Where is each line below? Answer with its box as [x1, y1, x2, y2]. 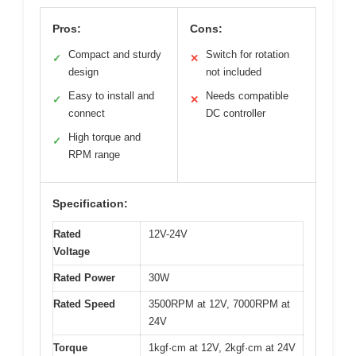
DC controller [206, 106, 265, 119]
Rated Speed [53, 297, 115, 310]
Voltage [53, 245, 90, 257]
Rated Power [53, 271, 115, 284]
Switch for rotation [206, 48, 289, 60]
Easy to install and [68, 89, 154, 102]
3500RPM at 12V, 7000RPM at [149, 297, 290, 310]
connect [68, 106, 105, 119]
